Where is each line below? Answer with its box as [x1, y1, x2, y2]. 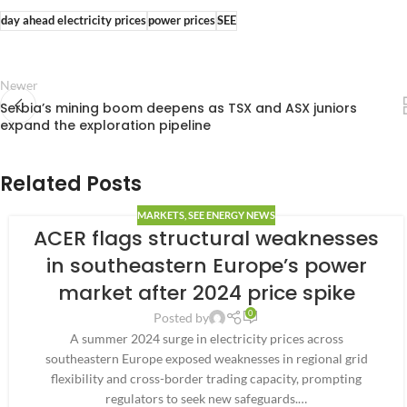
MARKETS [137, 209, 185, 222]
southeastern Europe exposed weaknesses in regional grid [45, 351, 368, 367]
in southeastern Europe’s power [45, 252, 367, 281]
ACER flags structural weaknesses [34, 224, 380, 253]
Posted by [154, 310, 210, 326]
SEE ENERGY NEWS [188, 209, 276, 222]
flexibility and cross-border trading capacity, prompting [51, 371, 362, 387]
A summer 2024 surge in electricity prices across [69, 331, 343, 347]
